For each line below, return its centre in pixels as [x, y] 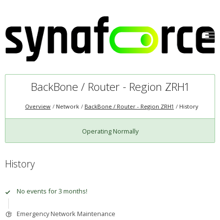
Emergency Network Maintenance [66, 214]
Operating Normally [110, 131]
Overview [38, 107]
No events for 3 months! [52, 191]
